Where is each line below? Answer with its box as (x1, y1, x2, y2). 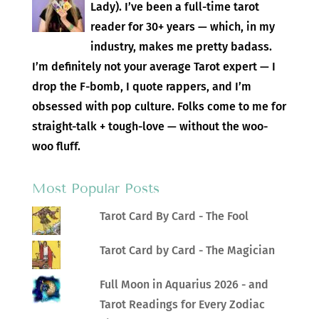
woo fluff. (31, 140, 80, 154)
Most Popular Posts (31, 180, 159, 197)
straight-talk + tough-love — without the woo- (31, 120, 268, 134)
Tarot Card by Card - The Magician (100, 244, 276, 258)
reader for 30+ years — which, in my (90, 20, 275, 34)
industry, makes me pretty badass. (90, 40, 272, 54)
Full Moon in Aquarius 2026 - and (100, 278, 269, 292)
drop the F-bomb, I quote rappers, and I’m (31, 80, 251, 94)
